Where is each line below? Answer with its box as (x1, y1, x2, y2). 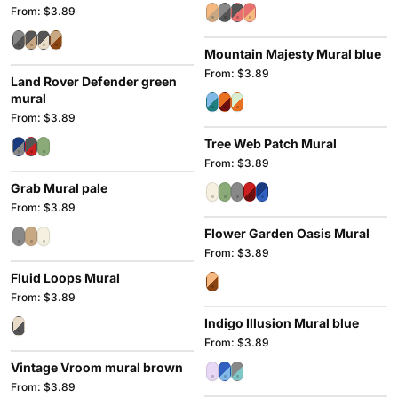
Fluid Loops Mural (11, 270, 120, 285)
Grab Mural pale (11, 180, 107, 195)
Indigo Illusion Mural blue (204, 315, 359, 330)
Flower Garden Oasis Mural (204, 226, 370, 241)
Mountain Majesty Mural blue (204, 46, 381, 61)
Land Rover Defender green (11, 74, 177, 89)
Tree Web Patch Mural (204, 136, 337, 151)
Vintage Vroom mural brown (11, 360, 183, 375)
